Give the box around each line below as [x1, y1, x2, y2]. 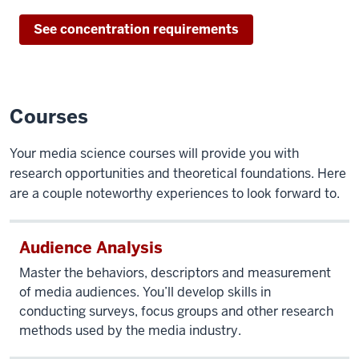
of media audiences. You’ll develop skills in [19, 283, 271, 301]
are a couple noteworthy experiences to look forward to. [10, 184, 340, 202]
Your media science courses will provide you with [10, 144, 299, 162]
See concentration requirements [34, 20, 239, 38]
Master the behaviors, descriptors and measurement [19, 264, 331, 281]
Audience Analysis [19, 236, 163, 258]
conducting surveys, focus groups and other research [19, 302, 333, 320]
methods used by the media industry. [19, 321, 241, 339]
